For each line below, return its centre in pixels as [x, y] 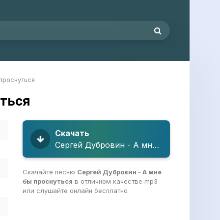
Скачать [72, 133]
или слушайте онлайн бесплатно [75, 191]
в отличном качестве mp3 [115, 181]
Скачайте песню [50, 172]
